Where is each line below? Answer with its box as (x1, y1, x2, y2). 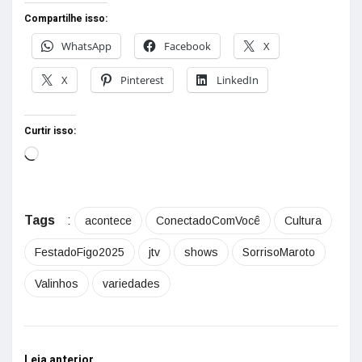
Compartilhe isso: (24, 11, 107, 26)
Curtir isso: (24, 124, 76, 138)
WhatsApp (61, 39, 112, 53)
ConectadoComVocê (156, 214, 260, 227)
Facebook (164, 39, 211, 53)
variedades (103, 277, 160, 290)
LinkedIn (217, 73, 259, 87)
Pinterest (120, 73, 164, 87)
